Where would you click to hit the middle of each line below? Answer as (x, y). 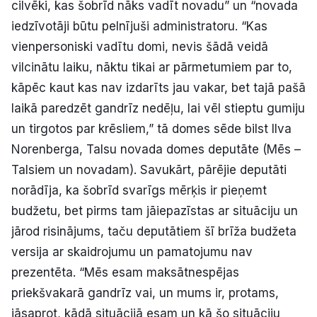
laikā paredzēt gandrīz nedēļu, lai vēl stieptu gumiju (158, 109)
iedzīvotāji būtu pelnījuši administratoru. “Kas (139, 27)
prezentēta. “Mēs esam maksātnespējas (125, 273)
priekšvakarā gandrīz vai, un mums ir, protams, (145, 293)
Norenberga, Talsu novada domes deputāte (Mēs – (156, 150)
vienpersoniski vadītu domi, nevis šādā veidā (140, 47)
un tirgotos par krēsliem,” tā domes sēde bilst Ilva (151, 129)
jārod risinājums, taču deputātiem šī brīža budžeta (154, 232)
